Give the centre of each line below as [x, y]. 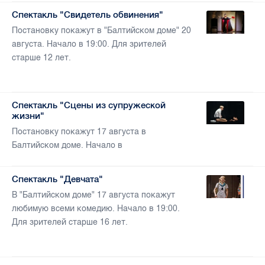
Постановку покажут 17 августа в [79, 132]
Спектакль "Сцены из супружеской [89, 105]
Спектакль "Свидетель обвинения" [88, 15]
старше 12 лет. [41, 58]
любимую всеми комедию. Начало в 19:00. [96, 209]
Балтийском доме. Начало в [67, 146]
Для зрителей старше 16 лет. [70, 222]
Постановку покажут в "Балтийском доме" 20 [101, 31]
